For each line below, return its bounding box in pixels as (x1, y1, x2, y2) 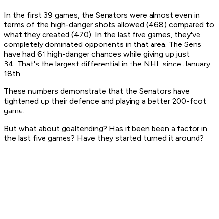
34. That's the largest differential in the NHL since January (4, 59, 210, 69)
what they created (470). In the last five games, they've (4, 30, 200, 40)
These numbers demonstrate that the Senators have (4, 87, 190, 96)
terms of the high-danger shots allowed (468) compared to (4, 20, 214, 30)
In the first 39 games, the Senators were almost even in (4, 10, 200, 20)
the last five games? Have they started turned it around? (4, 133, 204, 143)
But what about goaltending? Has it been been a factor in (4, 124, 207, 133)
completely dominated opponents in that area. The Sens (4, 40, 201, 49)
